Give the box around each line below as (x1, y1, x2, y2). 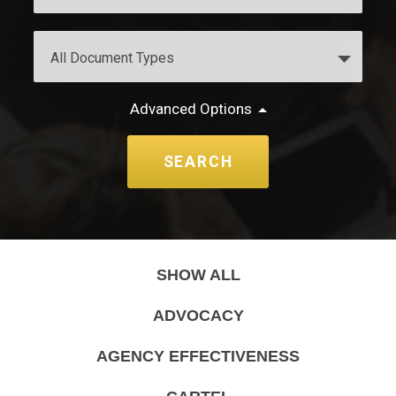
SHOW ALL (156, 266, 240, 284)
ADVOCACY (152, 307, 244, 324)
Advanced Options (129, 100, 252, 118)
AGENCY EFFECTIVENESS (96, 347, 300, 365)
